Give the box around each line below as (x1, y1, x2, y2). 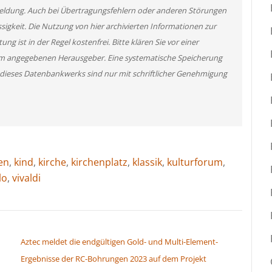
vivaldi (12, 171, 41, 185)
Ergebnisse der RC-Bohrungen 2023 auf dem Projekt (21, 253, 206, 264)
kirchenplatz (71, 155, 127, 169)
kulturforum (167, 155, 223, 169)
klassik (132, 155, 162, 169)
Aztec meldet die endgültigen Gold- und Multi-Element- (21, 236, 218, 247)
